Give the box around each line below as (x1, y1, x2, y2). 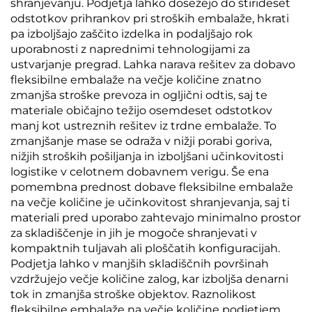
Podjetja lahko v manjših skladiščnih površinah (10, 257, 269, 270)
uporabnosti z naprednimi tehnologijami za (10, 42, 250, 56)
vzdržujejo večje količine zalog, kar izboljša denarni (10, 272, 288, 286)
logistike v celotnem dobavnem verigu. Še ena (10, 165, 269, 178)
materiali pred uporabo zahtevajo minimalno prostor (10, 211, 301, 224)
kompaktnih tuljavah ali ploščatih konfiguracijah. (10, 242, 280, 255)
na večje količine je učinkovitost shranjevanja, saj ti (10, 196, 290, 209)
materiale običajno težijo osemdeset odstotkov (10, 104, 272, 117)
